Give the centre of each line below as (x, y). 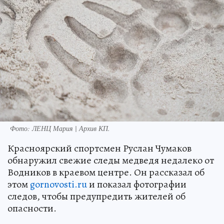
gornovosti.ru (58, 184)
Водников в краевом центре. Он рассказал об (106, 172)
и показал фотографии (137, 184)
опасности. (32, 208)
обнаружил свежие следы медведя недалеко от (111, 160)
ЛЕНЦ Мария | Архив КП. (71, 128)
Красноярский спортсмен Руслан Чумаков (99, 148)
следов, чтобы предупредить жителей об (96, 196)
